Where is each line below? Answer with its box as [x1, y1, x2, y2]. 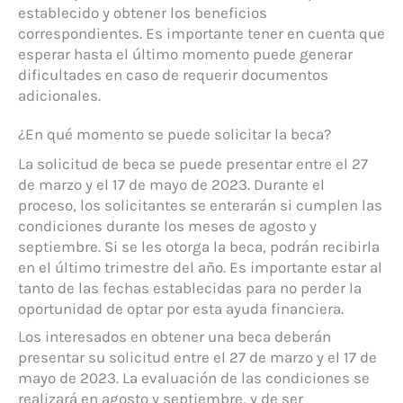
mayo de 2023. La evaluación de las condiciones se [18, 369, 370, 388]
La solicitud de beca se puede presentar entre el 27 [18, 154, 368, 173]
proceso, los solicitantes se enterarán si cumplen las [18, 195, 382, 214]
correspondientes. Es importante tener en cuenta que [18, 23, 385, 42]
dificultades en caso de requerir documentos [18, 65, 328, 84]
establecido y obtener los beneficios [18, 3, 267, 22]
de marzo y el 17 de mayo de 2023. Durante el [18, 175, 325, 193]
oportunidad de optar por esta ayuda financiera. [18, 299, 344, 318]
